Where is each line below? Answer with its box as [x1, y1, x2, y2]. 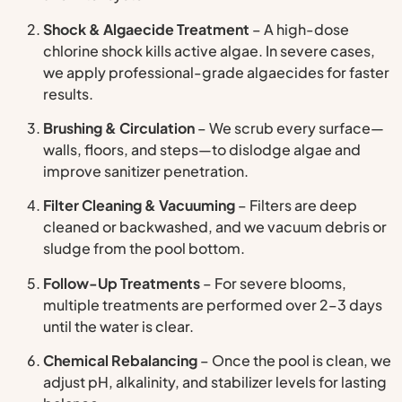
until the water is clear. [43, 316, 194, 336]
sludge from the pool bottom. [43, 239, 245, 258]
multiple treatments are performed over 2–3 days [43, 294, 382, 314]
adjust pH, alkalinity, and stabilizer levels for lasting [43, 372, 387, 392]
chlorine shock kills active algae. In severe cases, [43, 40, 375, 60]
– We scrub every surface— [195, 118, 384, 137]
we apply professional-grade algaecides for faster [43, 62, 389, 82]
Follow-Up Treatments [43, 273, 200, 293]
